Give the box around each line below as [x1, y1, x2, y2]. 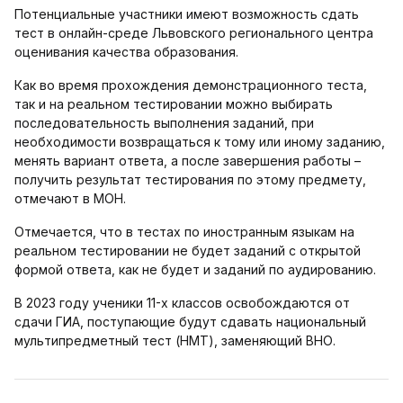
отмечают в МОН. [14, 191, 126, 206]
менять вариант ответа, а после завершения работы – [14, 153, 361, 168]
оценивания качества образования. [14, 44, 238, 59]
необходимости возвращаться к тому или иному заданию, [14, 134, 385, 149]
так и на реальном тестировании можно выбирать [14, 96, 333, 112]
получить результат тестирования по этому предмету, [14, 172, 366, 187]
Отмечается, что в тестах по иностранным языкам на [14, 224, 354, 239]
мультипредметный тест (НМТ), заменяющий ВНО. [14, 333, 336, 348]
